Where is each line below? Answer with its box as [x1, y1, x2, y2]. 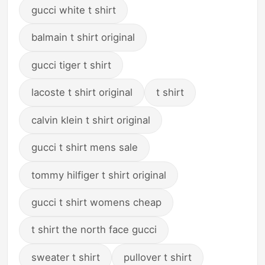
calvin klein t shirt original [31, 114, 150, 126]
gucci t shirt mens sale [31, 141, 138, 154]
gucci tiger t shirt [31, 59, 111, 71]
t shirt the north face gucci [31, 224, 157, 236]
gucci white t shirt [31, 4, 116, 16]
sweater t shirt [31, 251, 100, 263]
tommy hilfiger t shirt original [31, 169, 166, 181]
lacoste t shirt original [31, 86, 132, 99]
